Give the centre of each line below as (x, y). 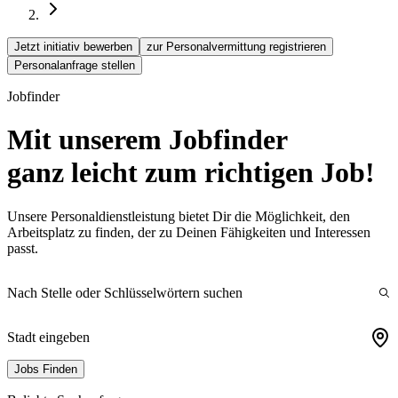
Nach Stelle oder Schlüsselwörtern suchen (125, 292)
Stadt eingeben (48, 337)
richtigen (259, 173)
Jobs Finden (46, 369)
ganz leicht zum (106, 173)
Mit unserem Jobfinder (147, 140)
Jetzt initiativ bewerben (73, 46)
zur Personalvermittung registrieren (236, 46)
